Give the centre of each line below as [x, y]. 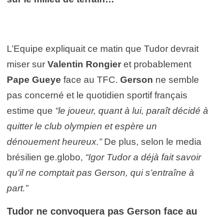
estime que [31, 110]
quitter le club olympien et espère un [82, 126]
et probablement [156, 64]
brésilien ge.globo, [46, 157]
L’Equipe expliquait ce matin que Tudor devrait [103, 48]
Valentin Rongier [84, 64]
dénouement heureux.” [54, 141]
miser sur [27, 64]
